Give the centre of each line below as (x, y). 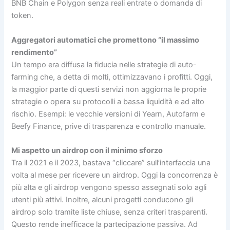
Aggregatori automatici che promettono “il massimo (106, 40)
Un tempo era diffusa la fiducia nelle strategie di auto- (104, 64)
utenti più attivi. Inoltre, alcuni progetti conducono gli (102, 200)
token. (23, 16)
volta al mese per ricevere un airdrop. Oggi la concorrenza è (115, 175)
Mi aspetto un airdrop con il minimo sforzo (87, 151)
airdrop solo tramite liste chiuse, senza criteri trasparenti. (110, 212)
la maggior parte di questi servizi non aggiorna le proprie (109, 89)
